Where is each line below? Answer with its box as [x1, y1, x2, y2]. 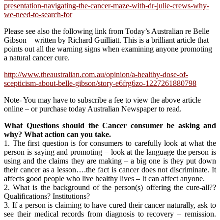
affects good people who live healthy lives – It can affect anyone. [4, 174, 205, 183]
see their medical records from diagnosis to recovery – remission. [4, 209, 216, 218]
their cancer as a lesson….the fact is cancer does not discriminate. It [4, 165, 216, 174]
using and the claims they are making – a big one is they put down [4, 156, 216, 165]
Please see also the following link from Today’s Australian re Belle [4, 27, 209, 35]
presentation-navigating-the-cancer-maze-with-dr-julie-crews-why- [4, 1, 209, 10]
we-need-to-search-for [4, 10, 72, 19]
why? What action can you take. [4, 130, 111, 138]
